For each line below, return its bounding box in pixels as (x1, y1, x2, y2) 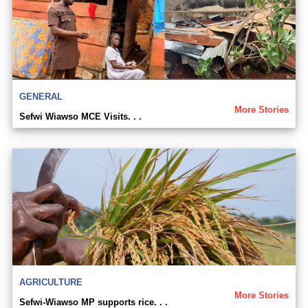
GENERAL (19, 91, 63, 102)
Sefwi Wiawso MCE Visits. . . (19, 111, 142, 122)
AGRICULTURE (19, 277, 82, 288)
